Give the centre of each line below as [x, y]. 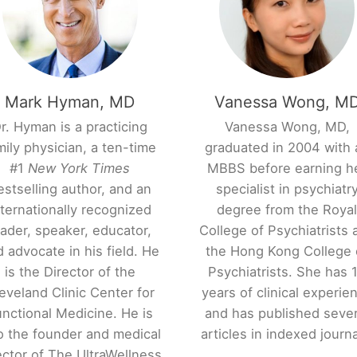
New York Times [79, 169]
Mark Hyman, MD [70, 102]
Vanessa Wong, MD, [287, 127]
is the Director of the [70, 272]
